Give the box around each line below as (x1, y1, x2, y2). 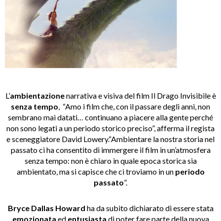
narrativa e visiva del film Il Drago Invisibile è (64, 91, 216, 101)
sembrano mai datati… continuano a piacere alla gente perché (8, 112, 213, 122)
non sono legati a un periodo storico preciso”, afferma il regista (6, 123, 215, 133)
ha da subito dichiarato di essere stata (85, 203, 214, 213)
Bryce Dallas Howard (7, 203, 85, 213)
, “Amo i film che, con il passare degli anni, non (58, 102, 210, 111)
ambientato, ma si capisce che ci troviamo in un (16, 167, 175, 177)
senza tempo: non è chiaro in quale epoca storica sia (24, 156, 197, 166)
